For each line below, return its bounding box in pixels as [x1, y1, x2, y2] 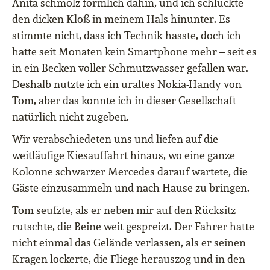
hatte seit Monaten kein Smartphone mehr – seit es [12, 45, 257, 59]
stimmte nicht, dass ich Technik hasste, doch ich [12, 28, 241, 43]
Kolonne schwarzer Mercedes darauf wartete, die [12, 165, 248, 179]
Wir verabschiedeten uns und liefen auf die [12, 132, 218, 146]
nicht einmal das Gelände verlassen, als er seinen [12, 236, 246, 250]
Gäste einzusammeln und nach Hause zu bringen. [12, 181, 250, 195]
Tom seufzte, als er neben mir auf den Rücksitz [12, 203, 236, 218]
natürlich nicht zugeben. [12, 110, 129, 124]
